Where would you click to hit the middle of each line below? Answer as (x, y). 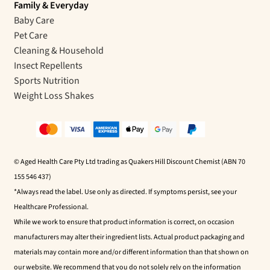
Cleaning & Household (58, 51)
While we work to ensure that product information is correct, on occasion (124, 222)
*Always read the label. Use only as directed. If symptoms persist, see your (125, 192)
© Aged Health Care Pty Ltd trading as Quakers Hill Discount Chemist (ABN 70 (129, 162)
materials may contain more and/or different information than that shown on (131, 252)
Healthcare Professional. (51, 207)
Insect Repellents (48, 66)
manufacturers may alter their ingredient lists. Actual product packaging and (129, 237)
